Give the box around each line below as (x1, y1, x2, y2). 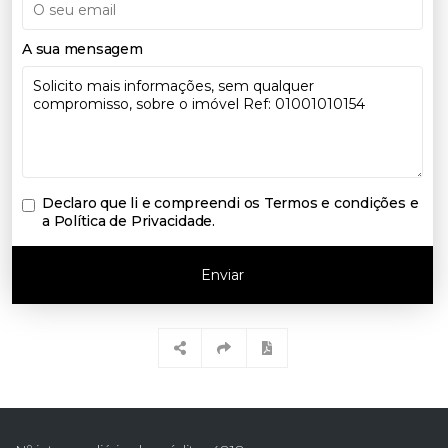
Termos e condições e (263, 194, 419, 213)
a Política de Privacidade (42, 212, 213, 231)
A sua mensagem (22, 40, 143, 59)
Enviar (201, 266, 244, 285)
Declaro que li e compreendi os (42, 194, 264, 213)
